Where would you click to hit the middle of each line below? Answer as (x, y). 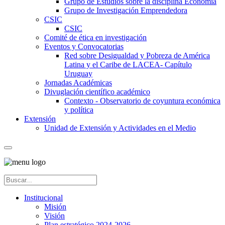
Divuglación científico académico (97, 91)
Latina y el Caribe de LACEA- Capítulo (128, 64)
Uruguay (78, 73)
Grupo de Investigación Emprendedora (126, 10)
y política (79, 109)
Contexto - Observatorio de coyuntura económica (142, 100)
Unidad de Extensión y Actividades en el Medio (120, 128)
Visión (54, 215)
